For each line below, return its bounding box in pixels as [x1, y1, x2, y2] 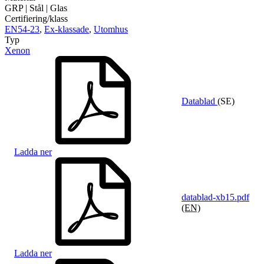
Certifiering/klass [5, 13, 68, 24]
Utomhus [94, 24, 128, 34]
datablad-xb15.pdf [181, 192, 249, 202]
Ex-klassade [44, 24, 89, 34]
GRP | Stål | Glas [5, 2, 67, 13]
